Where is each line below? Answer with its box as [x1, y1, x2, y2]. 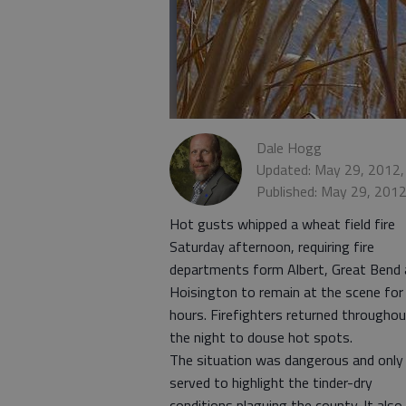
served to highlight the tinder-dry [169, 372, 372, 393]
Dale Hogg [256, 137, 322, 159]
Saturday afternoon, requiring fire [169, 236, 374, 257]
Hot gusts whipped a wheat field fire [169, 213, 395, 235]
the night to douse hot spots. [169, 326, 353, 348]
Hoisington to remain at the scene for [169, 281, 403, 303]
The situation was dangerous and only [169, 349, 403, 371]
